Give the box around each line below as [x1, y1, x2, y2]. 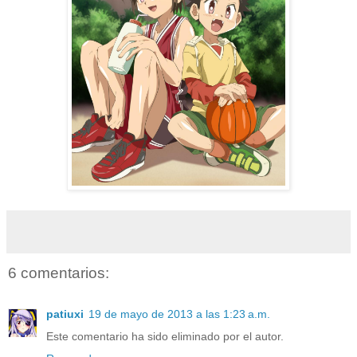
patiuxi [46, 308, 84, 321]
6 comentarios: [8, 264, 109, 281]
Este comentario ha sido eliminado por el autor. [46, 330, 284, 343]
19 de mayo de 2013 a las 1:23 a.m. [88, 308, 270, 321]
